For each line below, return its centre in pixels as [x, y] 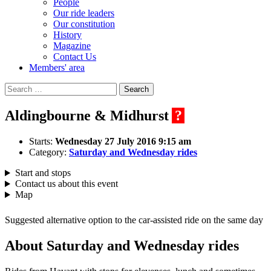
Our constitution [84, 24]
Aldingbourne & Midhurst [87, 116]
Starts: [42, 142]
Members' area [57, 68]
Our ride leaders [84, 13]
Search [17, 88]
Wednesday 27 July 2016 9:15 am [123, 142]
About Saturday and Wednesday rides [122, 246]
